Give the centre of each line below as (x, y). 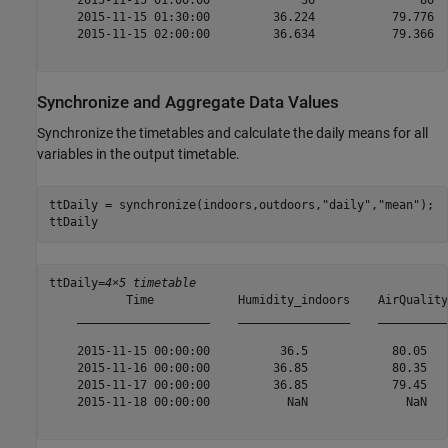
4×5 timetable (150, 283)
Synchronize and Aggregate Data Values (188, 102)
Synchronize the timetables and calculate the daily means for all (232, 132)
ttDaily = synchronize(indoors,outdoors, (185, 205)
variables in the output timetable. (138, 153)
